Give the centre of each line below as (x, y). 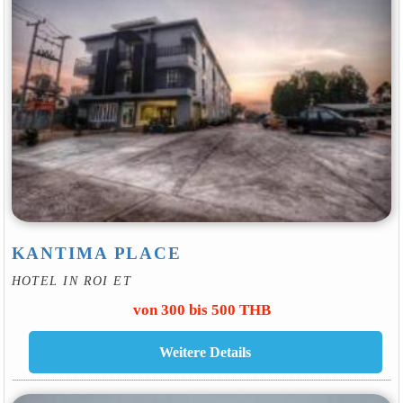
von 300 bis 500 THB (201, 309)
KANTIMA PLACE (96, 254)
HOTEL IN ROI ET (72, 281)
